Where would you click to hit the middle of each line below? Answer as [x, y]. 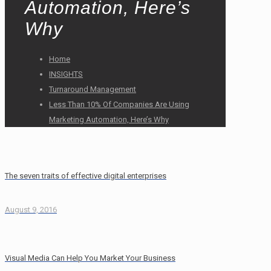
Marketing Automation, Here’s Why [109, 120]
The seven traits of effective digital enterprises [86, 176]
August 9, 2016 [31, 209]
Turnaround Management [93, 90]
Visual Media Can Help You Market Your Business [90, 258]
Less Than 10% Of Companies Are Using [119, 105]
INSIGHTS [66, 74]
